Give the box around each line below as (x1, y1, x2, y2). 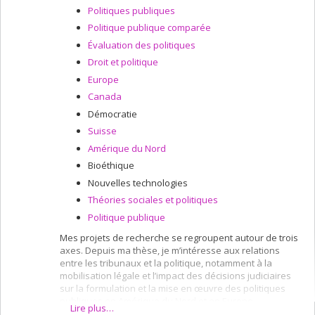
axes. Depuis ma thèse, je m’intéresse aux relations (60, 243, 280, 257)
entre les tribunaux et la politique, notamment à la (60, 256, 272, 269)
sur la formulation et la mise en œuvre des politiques (60, 281, 285, 295)
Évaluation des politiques (88, 38, 195, 51)
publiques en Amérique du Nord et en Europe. (60, 294, 255, 307)
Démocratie (88, 107, 137, 120)
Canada (88, 90, 122, 103)
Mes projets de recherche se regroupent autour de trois (60, 231, 298, 244)
